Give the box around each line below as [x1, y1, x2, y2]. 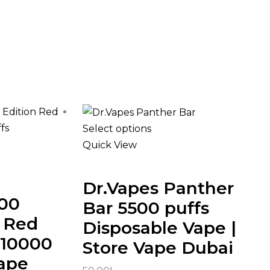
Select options [83, 123, 151, 135]
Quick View [83, 139, 137, 151]
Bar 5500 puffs [83, 198, 209, 219]
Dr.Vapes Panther [83, 178, 234, 199]
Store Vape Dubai [83, 237, 233, 259]
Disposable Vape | [83, 218, 236, 239]
